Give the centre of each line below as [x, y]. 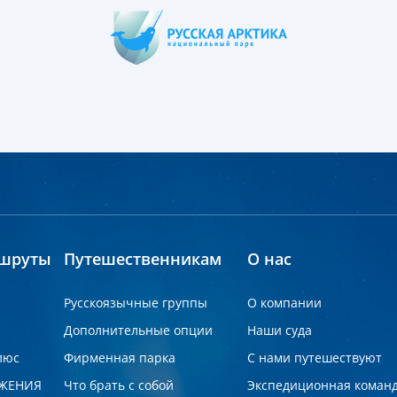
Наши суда [280, 330]
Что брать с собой [118, 385]
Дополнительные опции [138, 330]
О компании [285, 303]
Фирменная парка [119, 358]
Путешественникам [142, 259]
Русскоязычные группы [135, 303]
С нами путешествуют [315, 358]
